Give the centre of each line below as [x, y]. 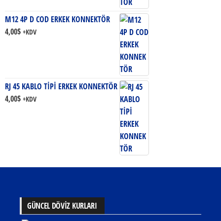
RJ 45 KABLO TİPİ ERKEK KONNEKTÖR [61, 86]
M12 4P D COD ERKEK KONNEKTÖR [57, 19]
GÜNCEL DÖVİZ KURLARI [62, 205]
